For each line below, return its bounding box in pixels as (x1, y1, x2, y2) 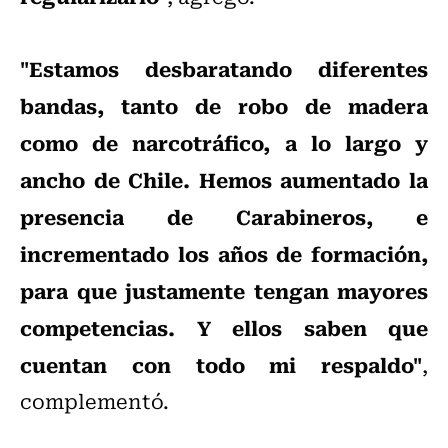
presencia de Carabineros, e (20, 200, 428, 233)
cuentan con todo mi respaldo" (20, 348, 422, 381)
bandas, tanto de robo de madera (20, 89, 428, 122)
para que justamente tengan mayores (20, 274, 428, 307)
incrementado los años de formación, (20, 237, 428, 270)
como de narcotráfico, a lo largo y (20, 126, 428, 159)
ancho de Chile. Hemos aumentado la (20, 163, 428, 196)
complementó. (20, 385, 169, 417)
